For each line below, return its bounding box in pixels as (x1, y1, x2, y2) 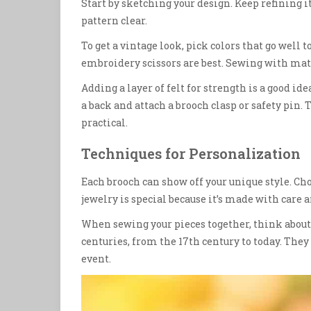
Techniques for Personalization (81, 144, 301, 163)
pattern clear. (81, 14, 147, 28)
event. (81, 251, 111, 265)
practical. (81, 116, 128, 130)
